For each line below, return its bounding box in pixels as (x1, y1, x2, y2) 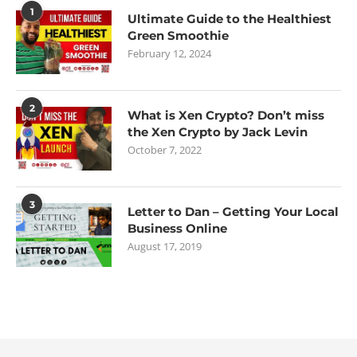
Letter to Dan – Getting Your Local (127, 204, 339, 220)
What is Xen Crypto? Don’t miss (127, 108, 324, 124)
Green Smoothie (127, 28, 229, 44)
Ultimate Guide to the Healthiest (127, 11, 331, 27)
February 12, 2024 (127, 46, 211, 61)
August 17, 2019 (127, 239, 202, 254)
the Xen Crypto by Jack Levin (127, 124, 308, 140)
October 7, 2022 (127, 143, 202, 158)
